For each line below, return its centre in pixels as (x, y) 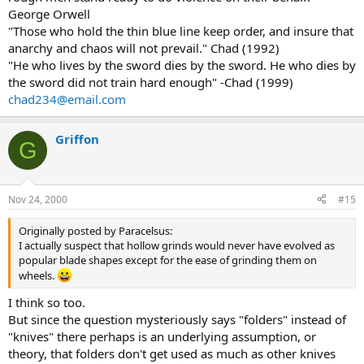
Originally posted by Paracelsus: (95, 230)
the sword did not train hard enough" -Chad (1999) (151, 82)
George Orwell (49, 14)
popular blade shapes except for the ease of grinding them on (168, 260)
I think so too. (47, 303)
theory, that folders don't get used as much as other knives (172, 354)
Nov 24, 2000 (38, 199)
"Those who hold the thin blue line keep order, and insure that (181, 31)
